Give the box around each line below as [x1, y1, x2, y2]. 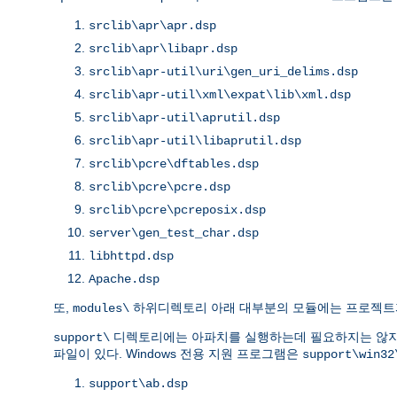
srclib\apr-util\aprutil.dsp [89, 110, 280, 125]
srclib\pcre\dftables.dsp [89, 156, 259, 171]
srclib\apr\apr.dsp [89, 18, 216, 33]
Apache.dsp [89, 271, 160, 286]
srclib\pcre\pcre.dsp [89, 179, 230, 194]
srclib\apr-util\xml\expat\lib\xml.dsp [89, 87, 351, 102]
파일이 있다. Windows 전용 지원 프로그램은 [53, 346, 302, 361]
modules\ [73, 300, 129, 315]
